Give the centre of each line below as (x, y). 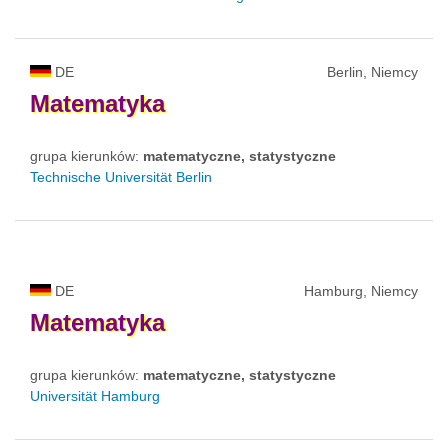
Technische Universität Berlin (121, 176)
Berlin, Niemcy (372, 71)
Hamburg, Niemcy (361, 290)
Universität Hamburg (95, 395)
